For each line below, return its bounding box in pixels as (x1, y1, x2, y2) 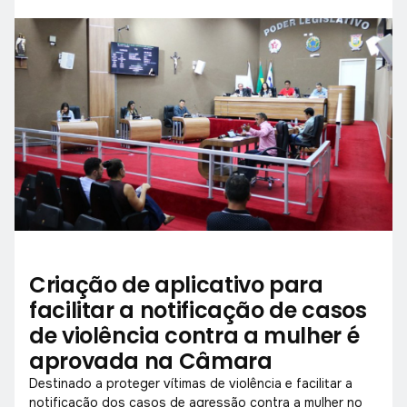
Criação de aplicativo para (29, 269, 323, 300)
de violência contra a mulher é (29, 320, 360, 351)
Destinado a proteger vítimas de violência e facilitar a (29, 374, 352, 392)
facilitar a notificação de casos (29, 294, 367, 325)
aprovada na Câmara (29, 345, 273, 376)
